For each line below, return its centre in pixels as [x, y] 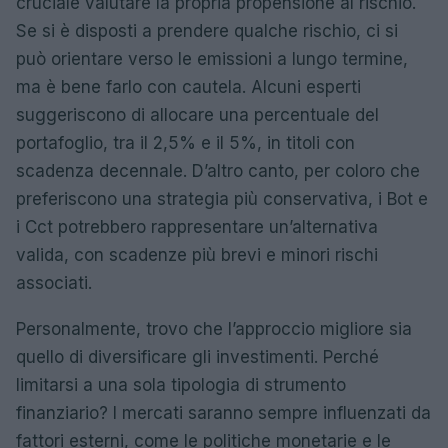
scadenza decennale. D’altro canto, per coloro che [218, 171]
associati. [54, 283]
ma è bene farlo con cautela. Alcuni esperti [188, 87]
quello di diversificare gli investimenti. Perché [197, 357]
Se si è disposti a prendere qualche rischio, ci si [207, 31]
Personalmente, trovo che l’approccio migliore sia [214, 329]
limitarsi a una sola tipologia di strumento [181, 385]
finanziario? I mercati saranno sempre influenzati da [223, 413]
